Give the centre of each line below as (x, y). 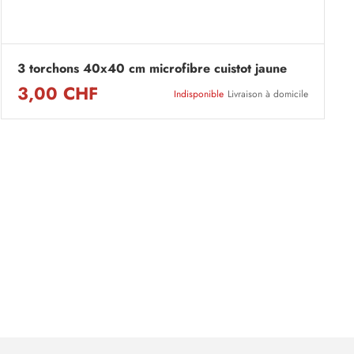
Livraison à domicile (268, 94)
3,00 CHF (58, 94)
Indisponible (199, 94)
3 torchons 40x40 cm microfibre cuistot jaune (152, 69)
